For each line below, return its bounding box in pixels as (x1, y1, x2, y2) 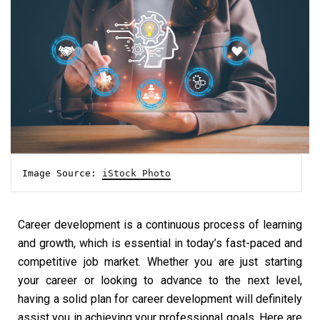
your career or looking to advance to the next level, (18, 274, 302, 288)
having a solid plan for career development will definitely (18, 292, 302, 306)
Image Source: (22, 168, 102, 179)
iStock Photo (102, 168, 171, 179)
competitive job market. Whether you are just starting (18, 255, 302, 269)
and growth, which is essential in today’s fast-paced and (18, 236, 302, 251)
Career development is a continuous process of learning (18, 218, 302, 232)
